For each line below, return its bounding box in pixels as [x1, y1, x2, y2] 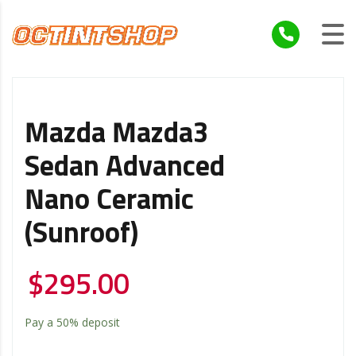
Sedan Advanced [25, 153, 225, 182]
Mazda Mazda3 [25, 119, 209, 149]
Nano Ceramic [25, 186, 194, 215]
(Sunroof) [25, 219, 138, 249]
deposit [79, 314, 120, 330]
